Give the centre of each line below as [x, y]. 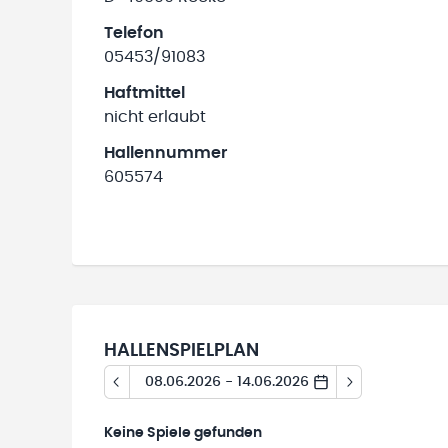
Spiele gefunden [204, 433]
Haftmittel [144, 93]
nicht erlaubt [155, 117]
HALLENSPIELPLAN [181, 351]
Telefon [134, 33]
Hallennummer [165, 153]
